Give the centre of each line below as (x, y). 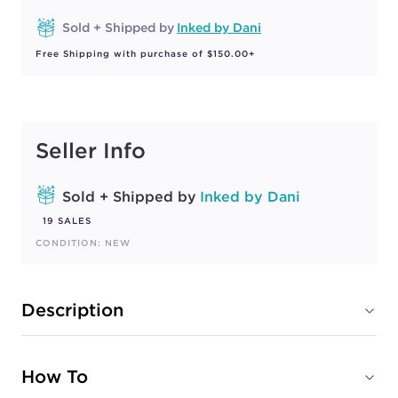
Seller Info (91, 150)
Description (72, 310)
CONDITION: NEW (83, 243)
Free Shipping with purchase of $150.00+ (145, 54)
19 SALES (67, 221)
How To (55, 376)
